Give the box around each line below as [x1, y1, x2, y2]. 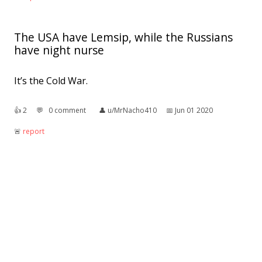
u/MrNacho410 [108, 105, 157, 116]
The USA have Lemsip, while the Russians [14, 29, 233, 46]
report [23, 126, 44, 137]
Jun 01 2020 [175, 105, 213, 116]
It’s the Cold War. [14, 74, 88, 88]
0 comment [49, 105, 86, 116]
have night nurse [14, 42, 104, 58]
